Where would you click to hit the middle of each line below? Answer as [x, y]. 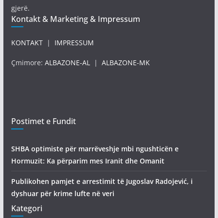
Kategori [27, 209]
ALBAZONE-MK [126, 63]
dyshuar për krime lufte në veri [63, 194]
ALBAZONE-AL [67, 63]
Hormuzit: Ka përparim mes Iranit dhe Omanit [88, 161]
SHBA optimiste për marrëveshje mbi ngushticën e [95, 149]
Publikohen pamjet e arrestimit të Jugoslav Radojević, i [102, 182]
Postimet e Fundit [43, 121]
